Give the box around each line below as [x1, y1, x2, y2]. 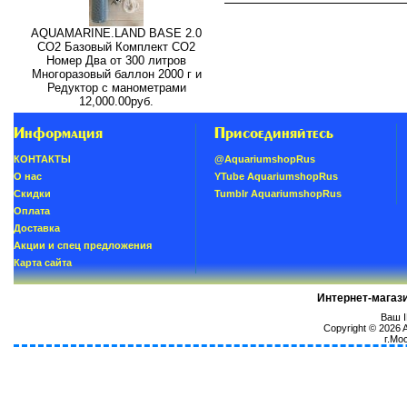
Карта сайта [13, 257, 72, 269]
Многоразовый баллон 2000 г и [31, 66, 202, 81]
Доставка [13, 223, 60, 234]
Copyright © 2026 [323, 323, 402, 334]
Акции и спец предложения [13, 240, 152, 252]
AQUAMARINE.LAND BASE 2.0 [31, 25, 203, 40]
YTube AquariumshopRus [213, 171, 338, 183]
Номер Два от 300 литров [46, 53, 187, 67]
